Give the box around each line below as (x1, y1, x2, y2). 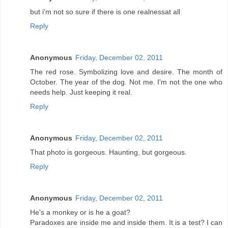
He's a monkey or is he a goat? (30, 208, 130, 216)
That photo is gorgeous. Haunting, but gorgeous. (30, 148, 187, 156)
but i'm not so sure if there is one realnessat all (30, 7, 180, 16)
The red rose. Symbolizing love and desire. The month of (30, 67, 222, 76)
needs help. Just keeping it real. (30, 88, 132, 96)
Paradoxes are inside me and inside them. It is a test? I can (30, 218, 222, 226)
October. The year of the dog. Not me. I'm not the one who (30, 77, 222, 86)
